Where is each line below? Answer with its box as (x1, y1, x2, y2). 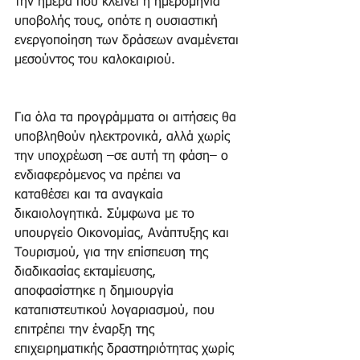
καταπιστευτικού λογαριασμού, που (14, 305, 219, 318)
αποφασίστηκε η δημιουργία (14, 285, 178, 299)
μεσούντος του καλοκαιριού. (14, 54, 175, 67)
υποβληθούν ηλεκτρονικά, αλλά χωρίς (14, 131, 234, 145)
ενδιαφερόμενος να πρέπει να (14, 170, 185, 183)
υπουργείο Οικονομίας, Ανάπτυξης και (14, 227, 233, 241)
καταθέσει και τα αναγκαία (14, 189, 167, 202)
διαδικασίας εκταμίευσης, (14, 266, 160, 280)
